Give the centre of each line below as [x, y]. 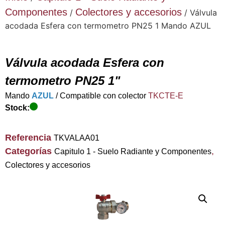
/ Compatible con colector [101, 96]
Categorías [28, 151]
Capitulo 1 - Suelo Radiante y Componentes [133, 152]
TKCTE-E [166, 96]
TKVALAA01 [77, 138]
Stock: [17, 108]
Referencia [29, 138]
